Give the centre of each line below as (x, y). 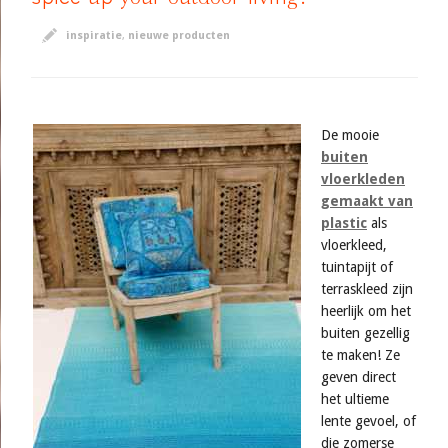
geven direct (358, 377)
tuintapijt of (357, 267)
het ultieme (355, 399)
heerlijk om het (366, 311)
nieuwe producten (179, 35)
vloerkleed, (354, 245)
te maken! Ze (360, 355)
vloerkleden (363, 179)
